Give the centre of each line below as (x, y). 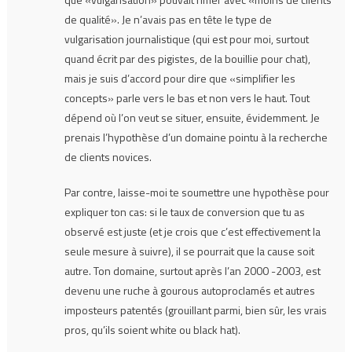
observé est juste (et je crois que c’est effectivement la (192, 231)
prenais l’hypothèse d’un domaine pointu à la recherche (196, 137)
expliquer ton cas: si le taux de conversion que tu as (184, 211)
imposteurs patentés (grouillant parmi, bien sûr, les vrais (195, 310)
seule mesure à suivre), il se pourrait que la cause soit (189, 251)
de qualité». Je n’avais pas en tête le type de (168, 19)
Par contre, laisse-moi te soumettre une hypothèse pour (196, 192)
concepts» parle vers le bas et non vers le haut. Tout (187, 97)
